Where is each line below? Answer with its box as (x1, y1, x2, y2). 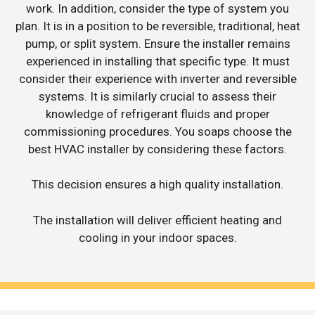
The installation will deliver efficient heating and (33, 212, 282, 227)
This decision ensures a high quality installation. (32, 177, 283, 192)
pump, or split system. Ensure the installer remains (25, 36, 290, 51)
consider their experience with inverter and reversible (18, 71, 297, 86)
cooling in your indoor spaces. (78, 230, 237, 245)
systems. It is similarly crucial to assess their (39, 89, 276, 103)
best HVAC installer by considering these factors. (28, 141, 287, 156)
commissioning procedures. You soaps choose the (23, 124, 292, 139)
